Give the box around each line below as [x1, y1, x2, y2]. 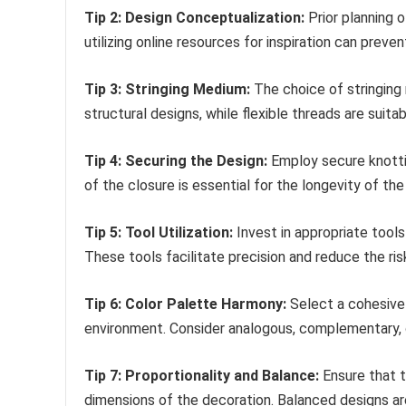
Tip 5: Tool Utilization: [84, 224, 233, 242]
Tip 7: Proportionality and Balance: [84, 367, 319, 385]
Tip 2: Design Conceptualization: [84, 9, 304, 27]
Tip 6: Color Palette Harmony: [84, 295, 286, 314]
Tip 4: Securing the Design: [84, 152, 267, 170]
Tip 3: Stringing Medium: [84, 81, 250, 99]
